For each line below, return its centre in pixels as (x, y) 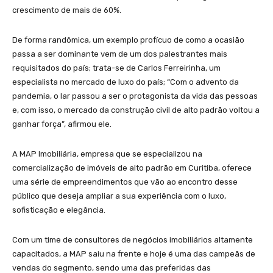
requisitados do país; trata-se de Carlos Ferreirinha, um (116, 68)
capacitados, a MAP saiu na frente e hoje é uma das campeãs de (134, 253)
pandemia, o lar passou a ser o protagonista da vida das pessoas (135, 96)
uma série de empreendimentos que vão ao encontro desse (125, 182)
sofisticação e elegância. (59, 210)
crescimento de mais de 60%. (67, 10)
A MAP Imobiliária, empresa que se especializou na (107, 154)
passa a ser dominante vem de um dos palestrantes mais (120, 54)
